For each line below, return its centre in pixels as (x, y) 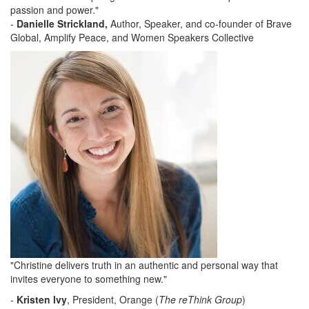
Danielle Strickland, (62, 23)
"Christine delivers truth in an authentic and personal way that (144, 265)
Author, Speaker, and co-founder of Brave (200, 23)
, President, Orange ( (113, 299)
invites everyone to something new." (89, 278)
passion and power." (54, 9)
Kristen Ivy (42, 299)
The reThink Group (200, 299)
